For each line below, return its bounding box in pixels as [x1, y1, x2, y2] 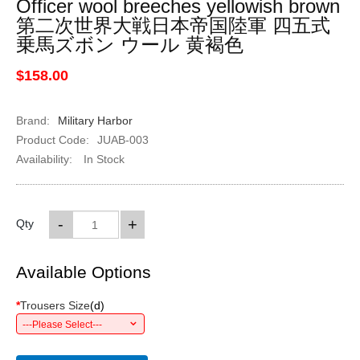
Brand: [15, 114, 50, 127]
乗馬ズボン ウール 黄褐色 [15, 34, 243, 55]
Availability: [15, 153, 72, 166]
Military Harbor [57, 114, 133, 127]
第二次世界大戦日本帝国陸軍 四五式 [15, 14, 330, 36]
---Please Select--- [22, 319, 102, 330]
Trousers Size [19, 299, 90, 312]
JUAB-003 [96, 133, 149, 146]
